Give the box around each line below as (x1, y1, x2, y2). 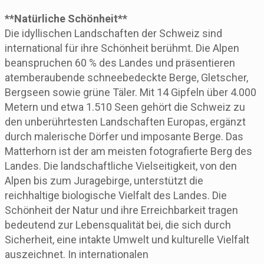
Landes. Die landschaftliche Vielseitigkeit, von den (5, 159, 237, 172)
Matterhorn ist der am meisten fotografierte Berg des (5, 144, 252, 157)
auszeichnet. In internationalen (5, 247, 148, 260)
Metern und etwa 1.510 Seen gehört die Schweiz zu (5, 100, 245, 113)
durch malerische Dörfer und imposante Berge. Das (5, 130, 243, 143)
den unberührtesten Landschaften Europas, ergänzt (5, 115, 246, 128)
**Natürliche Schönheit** (5, 12, 127, 25)
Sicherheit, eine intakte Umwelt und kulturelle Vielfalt (5, 233, 249, 246)
